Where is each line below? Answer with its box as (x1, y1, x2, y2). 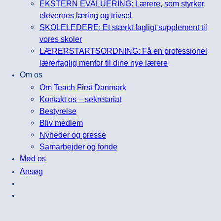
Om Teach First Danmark (39, 82, 126, 92)
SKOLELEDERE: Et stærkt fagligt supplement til (39, 22, 207, 32)
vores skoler (39, 34, 82, 43)
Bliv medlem (39, 118, 83, 127)
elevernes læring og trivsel (39, 10, 132, 20)
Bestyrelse (39, 106, 76, 115)
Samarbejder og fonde (39, 142, 117, 151)
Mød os (20, 153, 46, 163)
